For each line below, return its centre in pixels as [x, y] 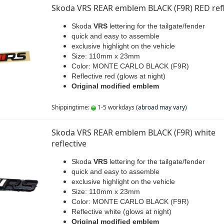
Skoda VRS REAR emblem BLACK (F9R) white [133, 132]
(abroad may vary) [161, 107]
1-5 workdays [115, 107]
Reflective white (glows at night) [121, 211]
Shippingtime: [71, 107]
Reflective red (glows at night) [118, 76]
